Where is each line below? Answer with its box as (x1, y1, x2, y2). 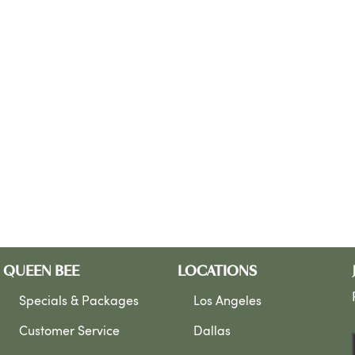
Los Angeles (193, 293, 261, 308)
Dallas (193, 323, 231, 338)
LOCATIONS (177, 265, 257, 278)
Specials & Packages (19, 293, 139, 308)
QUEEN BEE (3, 265, 79, 278)
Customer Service (19, 323, 120, 338)
